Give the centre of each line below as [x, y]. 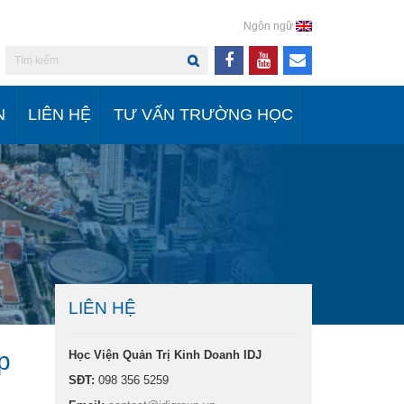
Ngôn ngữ [268, 26]
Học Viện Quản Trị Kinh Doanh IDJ [165, 355]
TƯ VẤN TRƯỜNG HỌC [203, 115]
